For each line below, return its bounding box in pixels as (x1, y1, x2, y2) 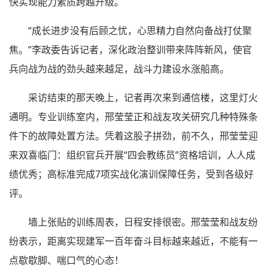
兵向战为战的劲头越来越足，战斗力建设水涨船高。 (9, 62, 229, 75)
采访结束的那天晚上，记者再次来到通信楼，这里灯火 (28, 90, 258, 104)
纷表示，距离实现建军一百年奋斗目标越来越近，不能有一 (9, 234, 258, 248)
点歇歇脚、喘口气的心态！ (9, 253, 124, 267)
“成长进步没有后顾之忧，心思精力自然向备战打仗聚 (28, 23, 252, 37)
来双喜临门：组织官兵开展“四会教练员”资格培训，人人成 (9, 148, 255, 162)
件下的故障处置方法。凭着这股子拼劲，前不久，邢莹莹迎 (9, 129, 258, 142)
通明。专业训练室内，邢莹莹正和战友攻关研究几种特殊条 (9, 109, 258, 123)
